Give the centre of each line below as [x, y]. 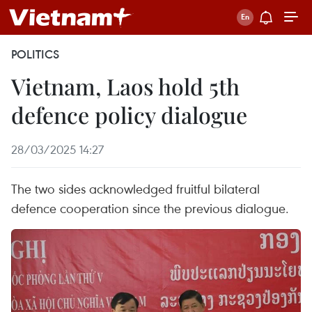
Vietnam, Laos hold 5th [125, 86]
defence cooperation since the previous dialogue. [150, 208]
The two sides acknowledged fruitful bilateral [135, 188]
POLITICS [35, 54]
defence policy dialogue [129, 115]
